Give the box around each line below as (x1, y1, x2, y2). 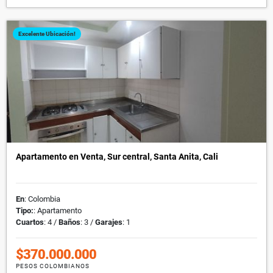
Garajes (95, 217, 122, 227)
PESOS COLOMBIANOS (16, 262, 90, 269)
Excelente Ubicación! (18, 30, 76, 37)
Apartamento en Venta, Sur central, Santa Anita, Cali (16, 151, 218, 161)
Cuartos (16, 217, 44, 227)
